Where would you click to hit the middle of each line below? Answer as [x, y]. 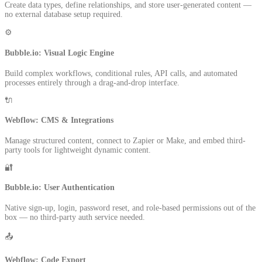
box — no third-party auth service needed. [75, 218]
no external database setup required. [64, 15]
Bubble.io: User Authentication [60, 188]
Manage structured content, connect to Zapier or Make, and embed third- [125, 140]
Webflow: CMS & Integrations [59, 120]
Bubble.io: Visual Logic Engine [59, 53]
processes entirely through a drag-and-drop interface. [92, 82]
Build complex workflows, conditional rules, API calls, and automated [121, 73]
